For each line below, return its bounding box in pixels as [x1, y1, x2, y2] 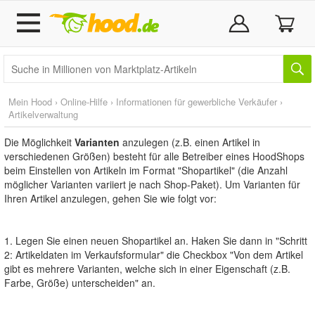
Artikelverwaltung [8, 108, 78, 121]
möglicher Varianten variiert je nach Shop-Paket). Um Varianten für [4, 177, 300, 191]
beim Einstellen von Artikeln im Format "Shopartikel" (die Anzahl [4, 163, 288, 177]
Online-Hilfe [60, 95, 108, 108]
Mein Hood [8, 95, 52, 108]
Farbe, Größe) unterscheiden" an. [4, 276, 155, 290]
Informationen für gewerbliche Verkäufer [116, 95, 277, 108]
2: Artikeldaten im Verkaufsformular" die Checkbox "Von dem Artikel [4, 247, 303, 262]
